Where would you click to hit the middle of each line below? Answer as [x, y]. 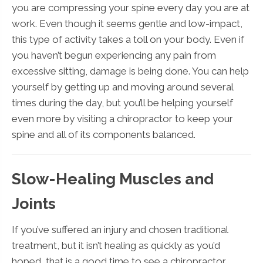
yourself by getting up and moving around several [122, 87]
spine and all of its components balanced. [104, 134]
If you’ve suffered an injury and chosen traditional [120, 229]
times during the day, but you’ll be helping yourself [122, 102]
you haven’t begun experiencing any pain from [114, 55]
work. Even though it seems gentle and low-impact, [127, 23]
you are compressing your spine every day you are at [131, 7]
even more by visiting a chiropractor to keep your [122, 118]
